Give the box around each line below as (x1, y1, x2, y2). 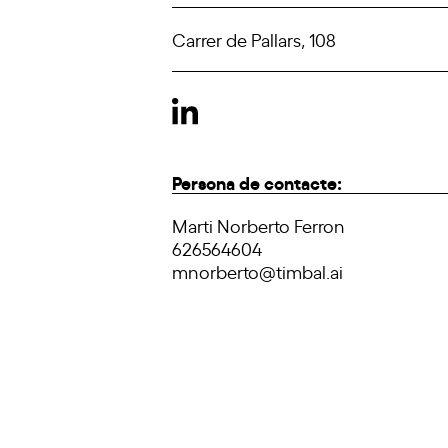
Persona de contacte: (172, 169, 342, 194)
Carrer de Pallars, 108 (172, 27, 336, 51)
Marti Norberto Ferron (172, 213, 345, 237)
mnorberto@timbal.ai (172, 259, 343, 283)
